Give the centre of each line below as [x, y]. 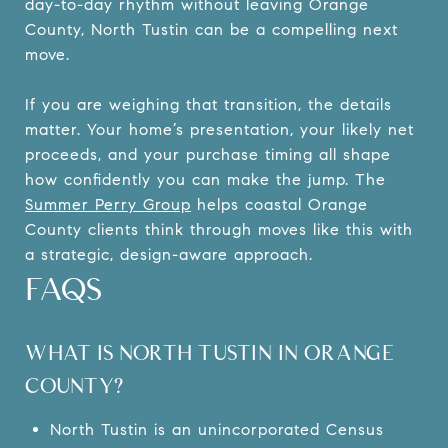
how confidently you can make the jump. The [205, 179]
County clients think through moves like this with [219, 229]
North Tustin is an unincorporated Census [216, 429]
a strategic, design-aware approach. [169, 254]
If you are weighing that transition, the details [208, 104]
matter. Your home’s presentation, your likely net [219, 129]
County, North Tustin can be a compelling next [211, 29]
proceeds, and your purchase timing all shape [208, 154]
